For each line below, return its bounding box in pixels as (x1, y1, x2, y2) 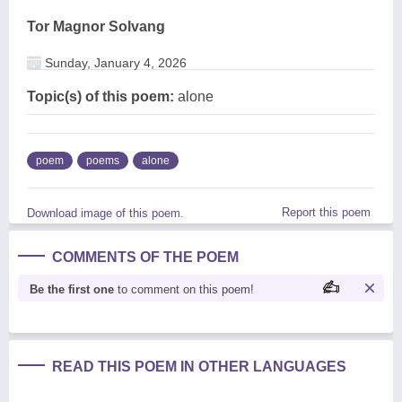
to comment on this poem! (114, 282, 254, 296)
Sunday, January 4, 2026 (41, 55, 187, 70)
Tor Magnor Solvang (27, 18, 165, 34)
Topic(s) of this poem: (27, 88, 174, 104)
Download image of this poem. (27, 205, 184, 220)
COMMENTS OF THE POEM (52, 249, 239, 265)
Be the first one (30, 282, 114, 296)
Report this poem (282, 205, 371, 219)
